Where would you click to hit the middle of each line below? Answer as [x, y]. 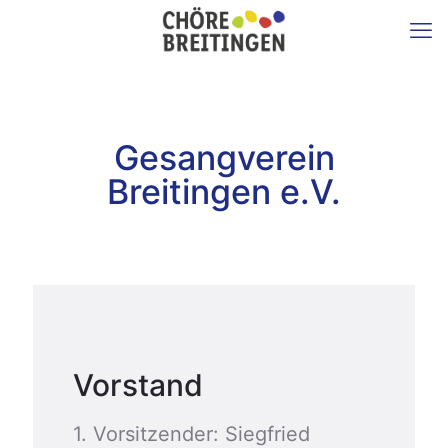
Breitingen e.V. [224, 191]
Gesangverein [224, 157]
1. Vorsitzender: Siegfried [191, 434]
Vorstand [138, 385]
